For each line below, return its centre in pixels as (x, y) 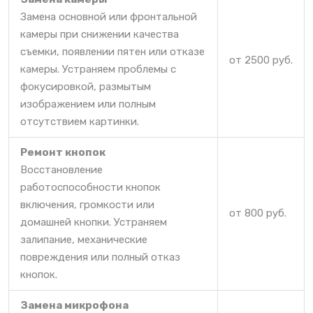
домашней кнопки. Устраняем (94, 222)
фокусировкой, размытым (86, 86)
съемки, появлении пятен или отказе (112, 51)
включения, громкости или (87, 204)
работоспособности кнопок (90, 187)
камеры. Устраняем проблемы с (98, 69)
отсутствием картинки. (80, 121)
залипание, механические (84, 239)
